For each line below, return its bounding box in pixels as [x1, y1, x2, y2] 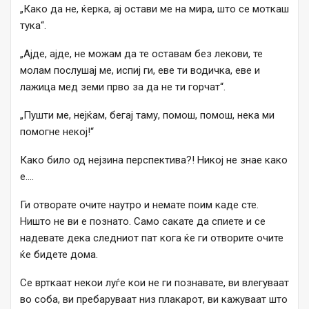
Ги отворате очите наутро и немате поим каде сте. [20, 199, 259, 212]
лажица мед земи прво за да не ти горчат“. [20, 81, 226, 94]
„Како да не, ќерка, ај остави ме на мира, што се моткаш [20, 3, 289, 16]
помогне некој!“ [20, 126, 94, 139]
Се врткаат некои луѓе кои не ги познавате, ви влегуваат [20, 277, 289, 290]
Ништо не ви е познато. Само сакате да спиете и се [20, 215, 266, 228]
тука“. [20, 19, 46, 32]
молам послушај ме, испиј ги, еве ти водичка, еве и [20, 64, 260, 77]
